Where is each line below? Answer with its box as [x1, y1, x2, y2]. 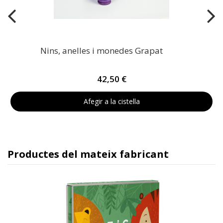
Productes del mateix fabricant [7, 147, 169, 161]
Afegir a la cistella [83, 97, 140, 107]
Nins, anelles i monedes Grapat [40, 45, 163, 57]
